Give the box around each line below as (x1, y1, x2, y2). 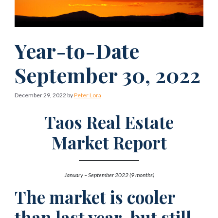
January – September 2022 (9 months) (64, 171, 154, 179)
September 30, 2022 (15, 61, 200, 89)
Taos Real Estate (44, 110, 174, 133)
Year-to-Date (15, 36, 139, 64)
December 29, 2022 (15, 91, 66, 99)
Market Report (51, 130, 167, 154)
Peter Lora (74, 91, 101, 99)
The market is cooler (15, 185, 175, 208)
